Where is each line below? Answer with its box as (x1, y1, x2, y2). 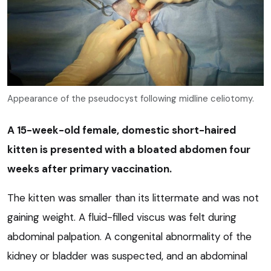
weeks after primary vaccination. (7, 162, 172, 175)
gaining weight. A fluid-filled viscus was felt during (7, 210, 237, 224)
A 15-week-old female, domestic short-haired (7, 123, 236, 137)
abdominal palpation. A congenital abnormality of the (7, 229, 252, 243)
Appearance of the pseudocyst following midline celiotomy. (7, 92, 254, 105)
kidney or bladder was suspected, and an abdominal (7, 249, 247, 263)
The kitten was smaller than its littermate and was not (7, 191, 259, 204)
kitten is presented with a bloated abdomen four (7, 142, 250, 156)
